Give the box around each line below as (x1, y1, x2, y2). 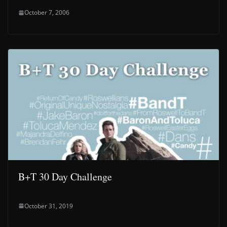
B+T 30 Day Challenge (18, 169, 112, 183)
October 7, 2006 (24, 8, 69, 17)
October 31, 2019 (24, 201, 73, 210)
